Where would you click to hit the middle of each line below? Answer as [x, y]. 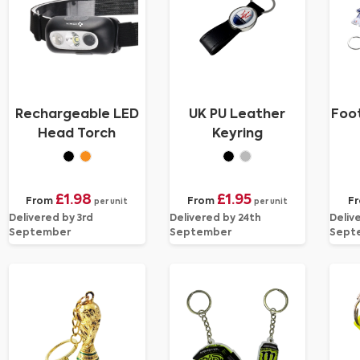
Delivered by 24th [215, 219]
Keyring [237, 134]
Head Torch [77, 134]
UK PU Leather [237, 115]
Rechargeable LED [77, 115]
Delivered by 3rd [51, 219]
